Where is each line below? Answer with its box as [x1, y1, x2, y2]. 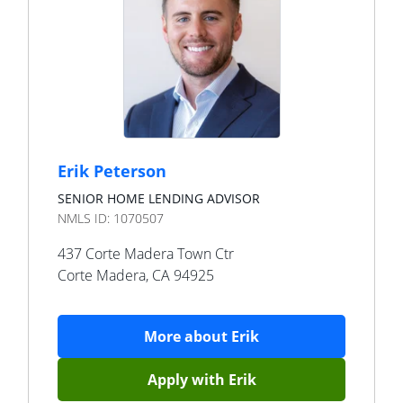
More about [144, 327, 231, 346]
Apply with [147, 370, 228, 390]
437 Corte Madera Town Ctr [58, 244, 234, 264]
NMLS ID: [58, 210, 113, 227]
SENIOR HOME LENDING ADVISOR [58, 190, 260, 207]
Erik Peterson [58, 160, 166, 182]
